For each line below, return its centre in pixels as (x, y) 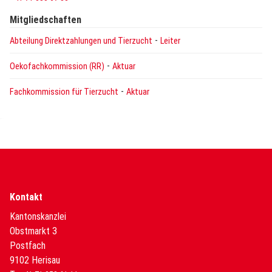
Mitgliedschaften (46, 19)
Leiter (170, 41)
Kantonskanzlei (38, 216)
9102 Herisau (35, 260)
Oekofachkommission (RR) (57, 66)
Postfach (28, 245)
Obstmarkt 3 (33, 231)
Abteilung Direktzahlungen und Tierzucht (81, 41)
